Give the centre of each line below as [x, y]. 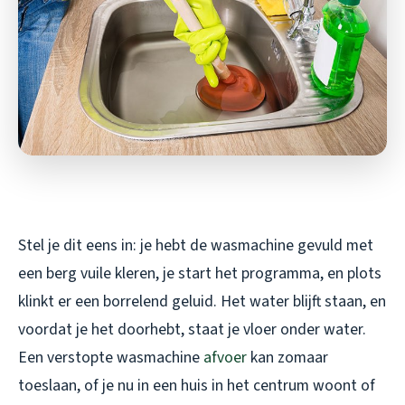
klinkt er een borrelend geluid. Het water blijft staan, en [202, 301]
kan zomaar [287, 357]
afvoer [225, 357]
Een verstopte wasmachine [111, 357]
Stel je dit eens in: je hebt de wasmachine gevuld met [196, 245]
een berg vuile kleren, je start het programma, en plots [200, 273]
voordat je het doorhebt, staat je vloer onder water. [192, 329]
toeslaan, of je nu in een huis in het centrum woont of [197, 385]
